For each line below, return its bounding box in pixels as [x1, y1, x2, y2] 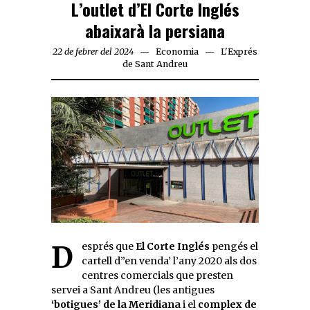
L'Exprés [221, 46, 257, 57]
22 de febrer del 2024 [53, 46, 134, 57]
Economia [156, 46, 199, 57]
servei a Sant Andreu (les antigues [51, 283, 215, 296]
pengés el [210, 239, 258, 253]
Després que [82, 239, 136, 253]
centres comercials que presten [82, 268, 233, 282]
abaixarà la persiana [85, 18, 225, 44]
